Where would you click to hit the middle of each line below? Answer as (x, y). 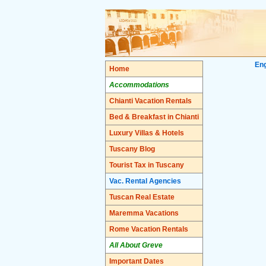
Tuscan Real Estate (142, 197)
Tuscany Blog (132, 149)
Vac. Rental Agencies (145, 181)
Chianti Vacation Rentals (151, 101)
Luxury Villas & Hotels (147, 133)
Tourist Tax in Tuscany (147, 165)
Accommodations (139, 85)
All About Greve (136, 245)
